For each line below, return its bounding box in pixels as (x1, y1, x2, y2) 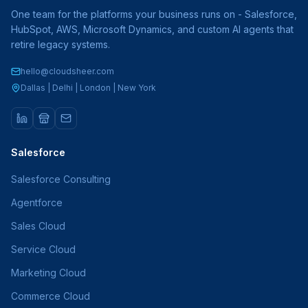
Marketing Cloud (11, 267, 86, 278)
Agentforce (11, 197, 63, 208)
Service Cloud (11, 243, 76, 255)
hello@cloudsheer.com (21, 66, 114, 76)
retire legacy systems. (11, 38, 110, 50)
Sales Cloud (11, 220, 65, 232)
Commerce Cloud (11, 290, 90, 302)
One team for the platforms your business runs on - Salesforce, (11, 8, 297, 20)
